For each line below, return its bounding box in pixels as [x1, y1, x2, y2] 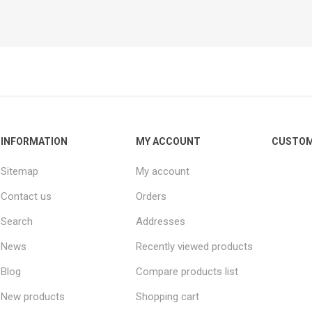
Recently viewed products [136, 240, 253, 253]
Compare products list [136, 265, 239, 278]
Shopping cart [136, 290, 200, 303]
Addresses [136, 214, 186, 228]
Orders [136, 189, 167, 203]
